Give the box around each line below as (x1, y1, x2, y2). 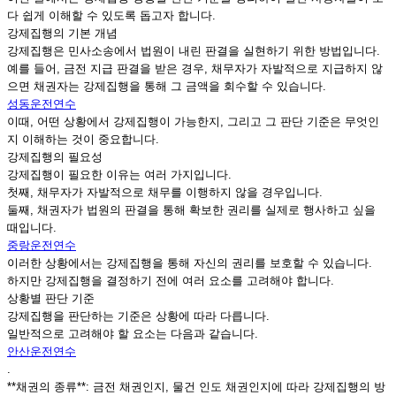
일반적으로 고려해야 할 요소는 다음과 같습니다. (7, 327, 258, 341)
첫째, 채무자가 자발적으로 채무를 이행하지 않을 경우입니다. (7, 186, 323, 200)
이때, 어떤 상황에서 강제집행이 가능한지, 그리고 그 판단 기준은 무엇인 (7, 115, 379, 129)
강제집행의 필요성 (7, 150, 103, 164)
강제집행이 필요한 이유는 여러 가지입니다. (7, 168, 232, 182)
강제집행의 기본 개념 (7, 27, 118, 41)
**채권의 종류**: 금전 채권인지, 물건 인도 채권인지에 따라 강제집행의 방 (7, 380, 385, 394)
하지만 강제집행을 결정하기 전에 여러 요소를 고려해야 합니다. (7, 274, 334, 288)
